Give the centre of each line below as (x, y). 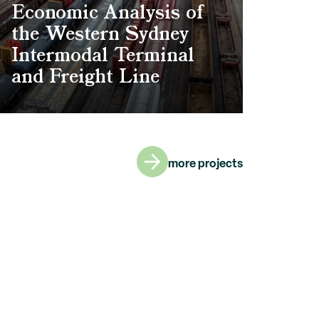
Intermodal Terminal (103, 57)
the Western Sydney (100, 35)
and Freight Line (85, 78)
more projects (205, 163)
